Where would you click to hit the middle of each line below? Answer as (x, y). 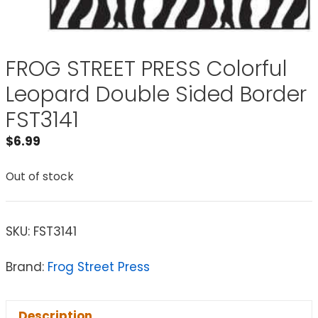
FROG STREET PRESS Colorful (147, 68)
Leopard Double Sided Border (156, 94)
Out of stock (40, 177)
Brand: (27, 267)
